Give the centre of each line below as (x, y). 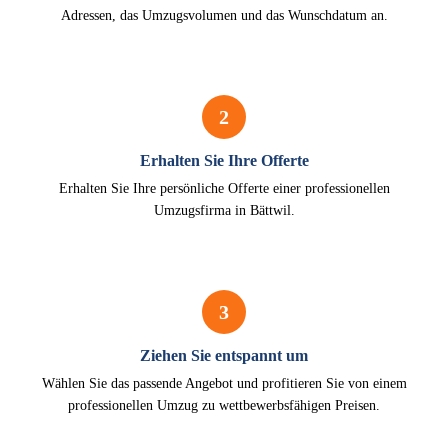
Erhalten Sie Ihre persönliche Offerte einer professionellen (224, 188)
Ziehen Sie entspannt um (224, 355)
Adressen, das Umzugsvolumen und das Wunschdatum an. (224, 15)
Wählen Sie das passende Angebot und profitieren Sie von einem (224, 383)
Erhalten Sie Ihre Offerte (224, 160)
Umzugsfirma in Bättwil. (224, 210)
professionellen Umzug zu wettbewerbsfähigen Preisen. (224, 405)
